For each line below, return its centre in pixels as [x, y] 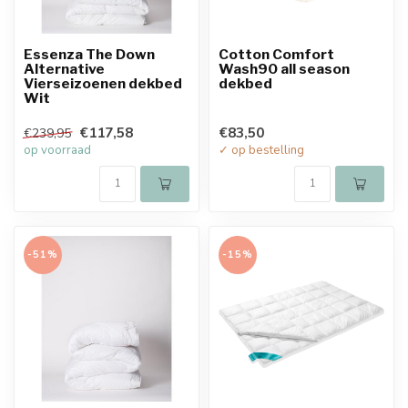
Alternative [64, 68]
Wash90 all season [284, 68]
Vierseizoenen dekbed [103, 83]
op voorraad [57, 150]
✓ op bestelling [261, 150]
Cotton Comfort [276, 54]
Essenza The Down [89, 54]
